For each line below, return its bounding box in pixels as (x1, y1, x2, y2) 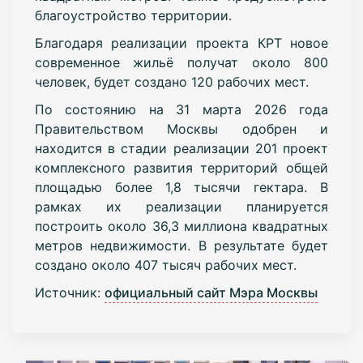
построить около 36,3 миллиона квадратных (34, 217, 329, 234)
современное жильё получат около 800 (34, 53, 329, 70)
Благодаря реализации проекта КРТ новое (34, 34, 329, 51)
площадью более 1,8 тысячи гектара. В (34, 178, 329, 195)
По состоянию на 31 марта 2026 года (34, 100, 329, 117)
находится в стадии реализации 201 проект (34, 139, 329, 156)
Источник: (34, 284, 105, 301)
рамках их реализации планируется (34, 198, 329, 215)
